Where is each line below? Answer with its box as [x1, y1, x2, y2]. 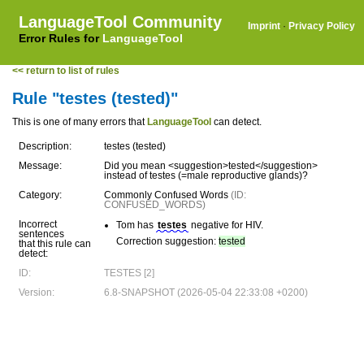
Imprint [248, 20, 280, 32]
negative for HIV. [188, 219, 263, 231]
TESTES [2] [104, 267, 154, 279]
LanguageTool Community [19, 13, 222, 31]
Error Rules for [19, 32, 102, 45]
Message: [19, 160, 62, 171]
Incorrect [19, 219, 57, 230]
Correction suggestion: [116, 236, 219, 247]
